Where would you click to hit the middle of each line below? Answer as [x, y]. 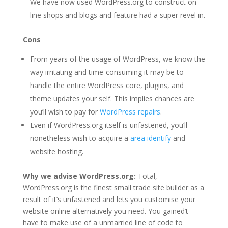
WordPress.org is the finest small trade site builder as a [113, 187]
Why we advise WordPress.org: [79, 176]
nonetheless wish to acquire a [80, 138]
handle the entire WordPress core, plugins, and [107, 85]
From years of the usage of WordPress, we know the [117, 59]
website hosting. [56, 151]
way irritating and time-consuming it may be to [107, 72]
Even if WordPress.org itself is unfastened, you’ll [108, 125]
